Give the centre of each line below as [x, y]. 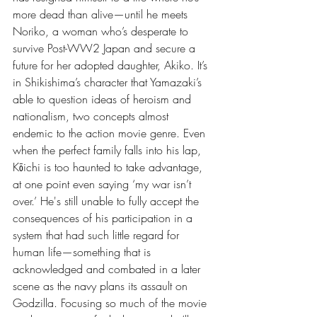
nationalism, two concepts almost [92, 116]
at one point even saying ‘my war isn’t [104, 184]
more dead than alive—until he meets [102, 14]
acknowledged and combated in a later [108, 269]
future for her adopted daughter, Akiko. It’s [112, 65]
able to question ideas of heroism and [104, 99]
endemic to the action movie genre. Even [111, 133]
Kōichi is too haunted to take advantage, [109, 167]
